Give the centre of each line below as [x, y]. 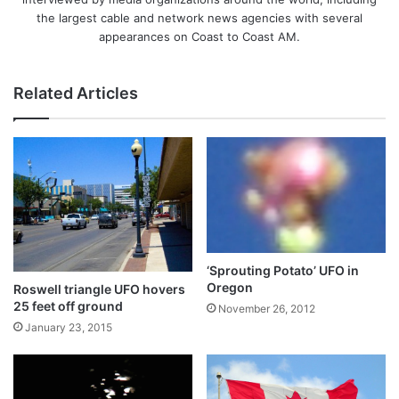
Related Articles [76, 93]
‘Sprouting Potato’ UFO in [283, 270]
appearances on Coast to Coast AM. [199, 36]
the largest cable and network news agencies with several [199, 17]
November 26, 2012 [267, 308]
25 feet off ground [68, 305]
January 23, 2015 [69, 327]
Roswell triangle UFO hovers [99, 289]
